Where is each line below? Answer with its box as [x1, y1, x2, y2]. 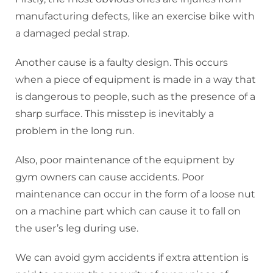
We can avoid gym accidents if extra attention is [15, 251, 249, 263]
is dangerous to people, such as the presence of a [15, 90, 255, 102]
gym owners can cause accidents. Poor [15, 171, 204, 183]
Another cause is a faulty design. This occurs [15, 56, 228, 68]
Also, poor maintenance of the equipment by [15, 154, 235, 166]
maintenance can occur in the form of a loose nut [15, 188, 255, 200]
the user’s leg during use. [15, 222, 138, 234]
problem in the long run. [15, 124, 136, 136]
